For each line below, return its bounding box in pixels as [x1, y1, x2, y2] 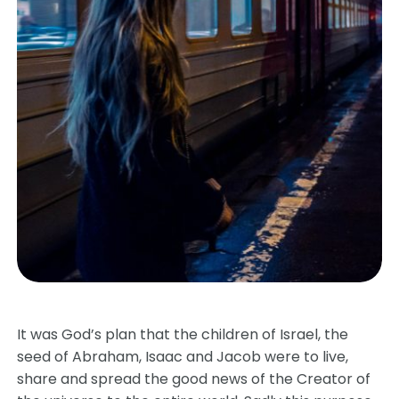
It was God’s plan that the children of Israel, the [17, 324, 349, 345]
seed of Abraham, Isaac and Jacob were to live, [17, 346, 349, 367]
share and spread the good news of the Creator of [17, 369, 371, 389]
